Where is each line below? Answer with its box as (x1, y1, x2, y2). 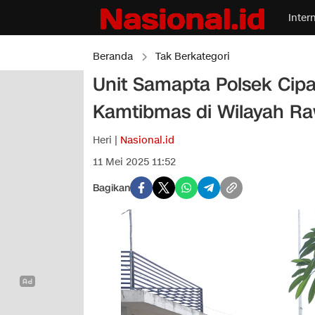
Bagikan (93, 181, 130, 195)
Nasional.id (120, 134, 174, 147)
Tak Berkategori (155, 50, 230, 63)
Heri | (93, 134, 120, 147)
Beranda (93, 50, 133, 63)
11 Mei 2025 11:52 (93, 155, 176, 169)
